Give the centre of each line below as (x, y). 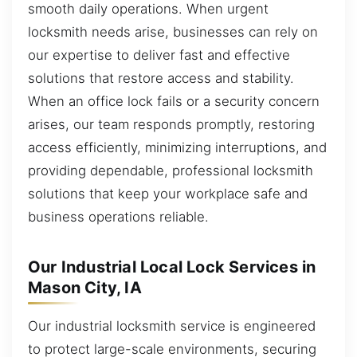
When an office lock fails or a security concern (174, 101)
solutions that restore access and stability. (161, 78)
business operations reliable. (118, 216)
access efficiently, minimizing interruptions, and (177, 147)
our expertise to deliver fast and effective (159, 55)
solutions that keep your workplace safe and (168, 193)
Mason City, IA (85, 287)
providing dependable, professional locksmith (171, 170)
